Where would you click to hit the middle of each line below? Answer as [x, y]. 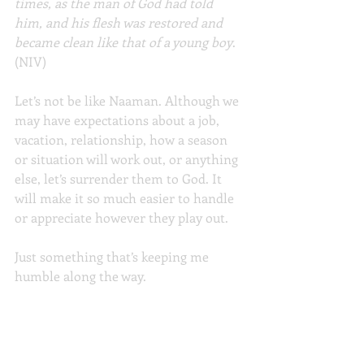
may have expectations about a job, [119, 120]
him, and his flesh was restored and [120, 22]
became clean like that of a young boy [123, 42]
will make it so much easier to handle [126, 198]
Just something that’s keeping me [113, 256]
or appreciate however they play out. [121, 217]
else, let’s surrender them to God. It [120, 178]
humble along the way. [80, 276]
